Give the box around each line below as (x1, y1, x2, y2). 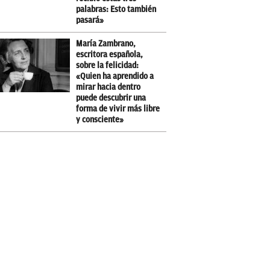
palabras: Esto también (76, 5, 156, 14)
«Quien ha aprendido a (76, 72, 154, 81)
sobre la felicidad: (76, 61, 139, 71)
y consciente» (76, 115, 124, 125)
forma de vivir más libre (76, 104, 160, 114)
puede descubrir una (76, 93, 146, 103)
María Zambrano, (76, 39, 136, 49)
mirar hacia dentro (76, 83, 140, 92)
